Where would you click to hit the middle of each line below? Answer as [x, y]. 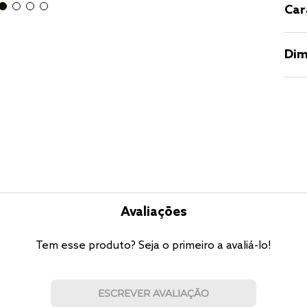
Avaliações [153, 213]
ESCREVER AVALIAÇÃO [153, 293]
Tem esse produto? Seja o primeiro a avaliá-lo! [153, 246]
